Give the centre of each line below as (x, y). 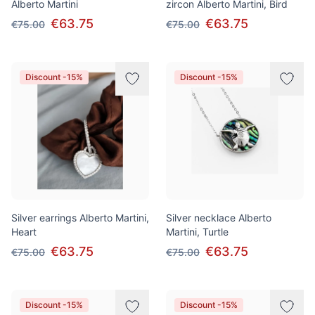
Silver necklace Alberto (219, 218)
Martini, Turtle (197, 232)
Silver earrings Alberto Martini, (80, 218)
